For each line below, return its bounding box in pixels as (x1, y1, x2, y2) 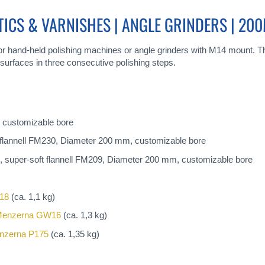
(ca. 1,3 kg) (61, 210, 107, 221)
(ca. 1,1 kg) (9, 191, 55, 202)
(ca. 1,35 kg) (49, 228, 99, 239)
